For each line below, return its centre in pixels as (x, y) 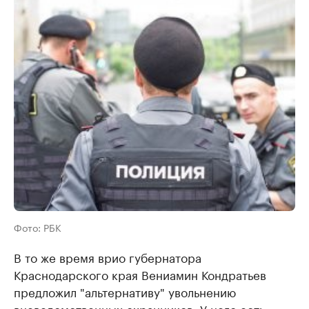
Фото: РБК (38, 227)
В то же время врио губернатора (108, 257)
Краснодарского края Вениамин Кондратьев (140, 274)
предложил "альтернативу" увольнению (125, 291)
